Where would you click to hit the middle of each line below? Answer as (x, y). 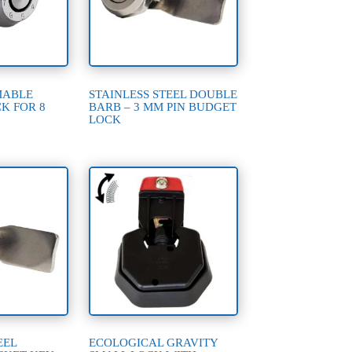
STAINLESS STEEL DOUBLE (163, 94)
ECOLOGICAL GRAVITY (154, 343)
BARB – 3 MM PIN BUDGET (163, 106)
